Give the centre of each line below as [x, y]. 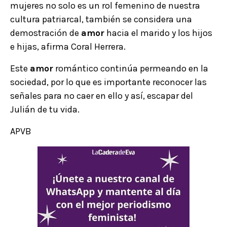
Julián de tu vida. [45, 110]
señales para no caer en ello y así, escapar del [102, 96]
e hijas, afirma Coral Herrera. [68, 47]
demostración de [46, 33]
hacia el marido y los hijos [158, 33]
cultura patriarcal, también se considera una [101, 20]
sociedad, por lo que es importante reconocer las [108, 82]
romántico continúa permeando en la [131, 69]
